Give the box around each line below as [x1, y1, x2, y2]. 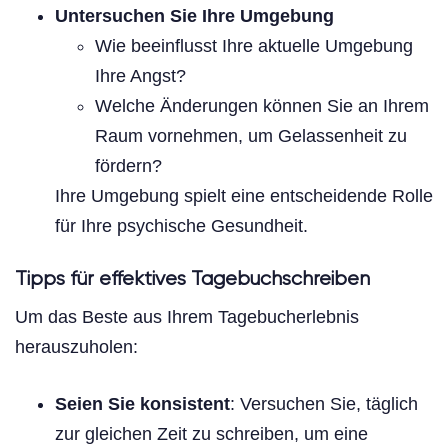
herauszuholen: [15, 336, 138, 357]
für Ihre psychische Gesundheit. [55, 215, 308, 236]
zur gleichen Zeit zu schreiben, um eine [55, 423, 368, 444]
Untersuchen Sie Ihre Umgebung [55, 5, 334, 26]
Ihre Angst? [95, 65, 186, 86]
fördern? [95, 155, 162, 176]
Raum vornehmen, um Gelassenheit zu [95, 125, 407, 146]
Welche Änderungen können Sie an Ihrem [95, 95, 429, 116]
